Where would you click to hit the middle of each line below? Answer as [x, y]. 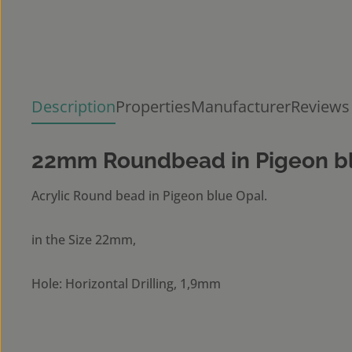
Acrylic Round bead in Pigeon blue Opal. [149, 196]
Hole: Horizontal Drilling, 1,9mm [126, 284]
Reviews [320, 106]
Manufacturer [241, 106]
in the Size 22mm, [84, 240]
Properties [153, 106]
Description [73, 106]
